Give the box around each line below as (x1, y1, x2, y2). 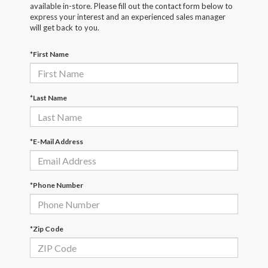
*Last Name (30, 93, 67, 103)
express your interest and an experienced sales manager (30, 12, 226, 22)
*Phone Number (30, 181, 83, 190)
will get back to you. (30, 23, 99, 33)
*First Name (30, 50, 69, 59)
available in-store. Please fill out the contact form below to (30, 1, 233, 11)
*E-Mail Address (30, 137, 83, 147)
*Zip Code (30, 224, 63, 234)
